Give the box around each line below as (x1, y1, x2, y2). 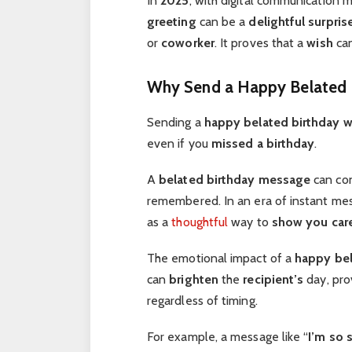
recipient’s (243, 271, 304, 287)
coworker (161, 35, 214, 51)
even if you (146, 135, 211, 151)
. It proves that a (214, 35, 307, 51)
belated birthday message (159, 171, 311, 187)
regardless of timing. (146, 292, 258, 308)
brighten (169, 271, 218, 287)
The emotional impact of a (146, 250, 295, 266)
